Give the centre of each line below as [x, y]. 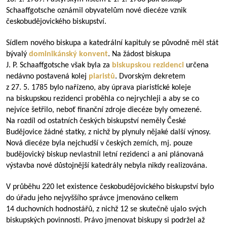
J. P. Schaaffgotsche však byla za [59, 65]
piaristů [102, 77]
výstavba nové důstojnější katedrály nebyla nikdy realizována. [107, 166]
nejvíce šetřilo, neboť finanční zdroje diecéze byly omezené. [104, 110]
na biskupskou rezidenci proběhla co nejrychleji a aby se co [103, 99]
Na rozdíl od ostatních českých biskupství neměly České [96, 121]
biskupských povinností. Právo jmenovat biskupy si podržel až [105, 220]
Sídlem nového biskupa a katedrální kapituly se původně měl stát [112, 43]
